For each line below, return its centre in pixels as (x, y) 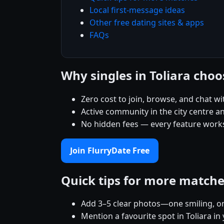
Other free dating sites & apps (147, 22)
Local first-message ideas (137, 10)
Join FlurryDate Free (110, 150)
